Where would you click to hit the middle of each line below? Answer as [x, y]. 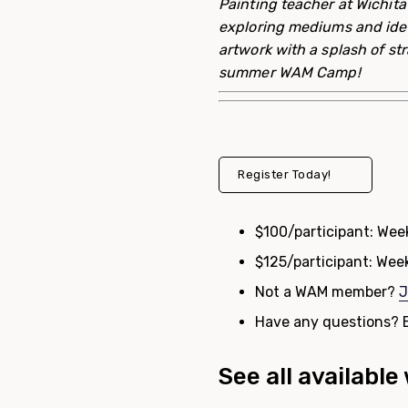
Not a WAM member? [327, 292]
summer [247, 72]
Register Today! [285, 174]
